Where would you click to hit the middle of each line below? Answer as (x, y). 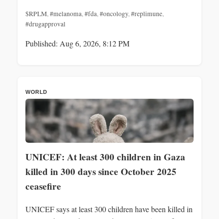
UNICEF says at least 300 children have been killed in (109, 209)
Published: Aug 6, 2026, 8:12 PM (77, 43)
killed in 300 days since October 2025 (101, 171)
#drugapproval (45, 24)
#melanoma (66, 13)
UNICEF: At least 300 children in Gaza (105, 157)
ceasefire (43, 186)
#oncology (114, 13)
